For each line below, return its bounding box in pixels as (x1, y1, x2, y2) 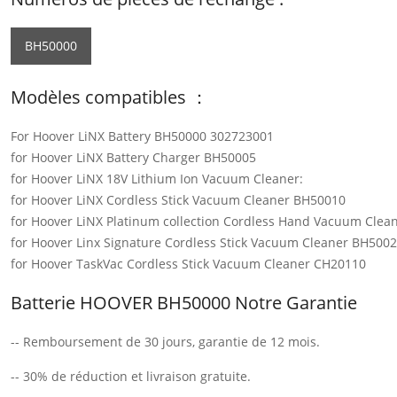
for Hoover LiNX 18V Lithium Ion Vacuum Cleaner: (11, 169, 303, 187)
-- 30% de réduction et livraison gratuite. (11, 367, 251, 385)
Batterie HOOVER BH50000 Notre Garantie (11, 290, 357, 315)
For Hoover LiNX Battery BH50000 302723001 (11, 127, 274, 144)
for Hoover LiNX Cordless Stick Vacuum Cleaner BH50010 (11, 191, 346, 208)
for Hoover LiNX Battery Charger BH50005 (11, 148, 256, 166)
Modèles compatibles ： (11, 84, 208, 109)
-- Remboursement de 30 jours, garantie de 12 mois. (11, 332, 320, 350)
